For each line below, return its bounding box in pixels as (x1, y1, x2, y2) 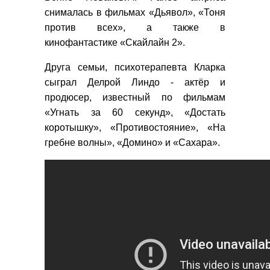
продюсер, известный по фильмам (45, 92, 225, 102)
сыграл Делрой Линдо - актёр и (45, 77, 225, 87)
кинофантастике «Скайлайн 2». (45, 37, 185, 48)
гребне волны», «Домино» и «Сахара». (45, 137, 220, 148)
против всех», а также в (45, 22, 225, 33)
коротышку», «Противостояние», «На (45, 122, 225, 133)
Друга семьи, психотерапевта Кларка (45, 61, 225, 72)
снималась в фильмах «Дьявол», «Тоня (45, 7, 225, 17)
